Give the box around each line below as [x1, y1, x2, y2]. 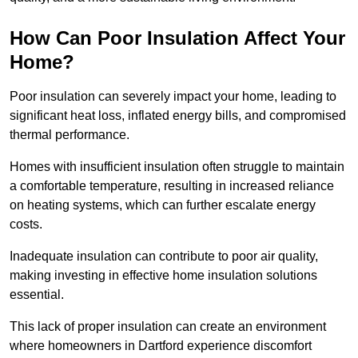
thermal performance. [10, 128, 133, 142]
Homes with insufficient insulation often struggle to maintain [10, 160, 344, 174]
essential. [10, 288, 67, 302]
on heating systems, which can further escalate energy [10, 198, 316, 213]
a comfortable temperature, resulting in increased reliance [10, 179, 334, 193]
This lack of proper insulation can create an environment [10, 320, 326, 334]
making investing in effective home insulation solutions [10, 268, 317, 283]
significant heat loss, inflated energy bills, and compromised [10, 109, 346, 123]
